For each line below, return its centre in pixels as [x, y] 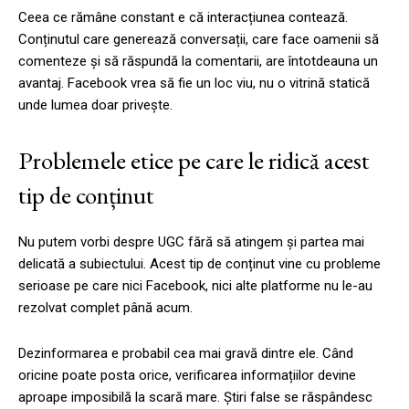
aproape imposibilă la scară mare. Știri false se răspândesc [195, 397]
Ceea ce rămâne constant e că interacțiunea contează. [183, 17]
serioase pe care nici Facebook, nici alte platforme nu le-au [195, 285]
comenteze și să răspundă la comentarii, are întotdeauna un [198, 61]
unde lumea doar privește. [95, 105]
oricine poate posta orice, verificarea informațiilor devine [187, 375]
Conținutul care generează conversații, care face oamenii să [199, 39]
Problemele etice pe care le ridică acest [194, 160]
